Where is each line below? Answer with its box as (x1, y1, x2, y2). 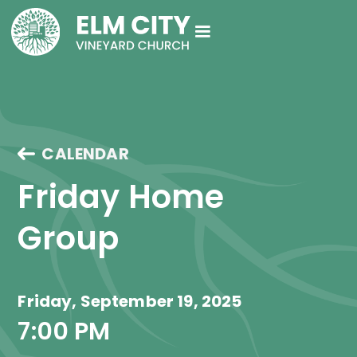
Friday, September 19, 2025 (18, 290, 242, 312)
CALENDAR (41, 143, 129, 165)
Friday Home (18, 175, 233, 219)
